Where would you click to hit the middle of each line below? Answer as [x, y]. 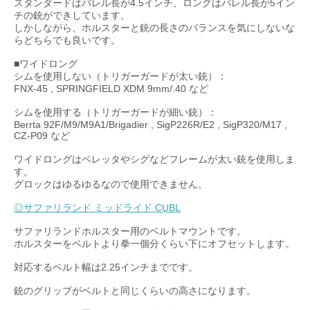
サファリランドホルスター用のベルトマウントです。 [130, 231]
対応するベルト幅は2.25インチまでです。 [106, 267]
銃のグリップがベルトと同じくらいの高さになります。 [135, 291]
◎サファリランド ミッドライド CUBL [97, 208]
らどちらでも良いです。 [67, 40]
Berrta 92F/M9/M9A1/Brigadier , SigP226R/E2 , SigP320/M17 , [151, 125]
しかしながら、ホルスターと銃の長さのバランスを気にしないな [154, 28]
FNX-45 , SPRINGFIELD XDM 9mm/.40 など [111, 89]
